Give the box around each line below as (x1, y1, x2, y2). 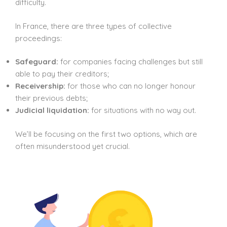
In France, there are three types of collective (15, 21, 172, 31)
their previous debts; (15, 93, 88, 103)
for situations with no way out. (89, 105, 196, 116)
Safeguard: (15, 57, 58, 67)
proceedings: (15, 33, 62, 43)
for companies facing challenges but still (58, 57, 203, 67)
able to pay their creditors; (15, 69, 109, 79)
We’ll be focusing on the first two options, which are (15, 129, 197, 139)
